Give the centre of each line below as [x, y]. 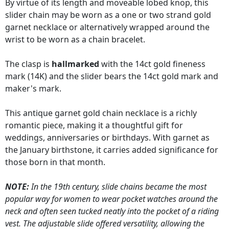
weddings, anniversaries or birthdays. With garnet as [107, 138]
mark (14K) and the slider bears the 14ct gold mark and [112, 76]
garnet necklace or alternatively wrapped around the [107, 27]
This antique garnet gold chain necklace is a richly [101, 113]
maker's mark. [33, 89]
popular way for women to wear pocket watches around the [111, 199]
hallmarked [75, 64]
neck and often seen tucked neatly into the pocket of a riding [112, 211]
